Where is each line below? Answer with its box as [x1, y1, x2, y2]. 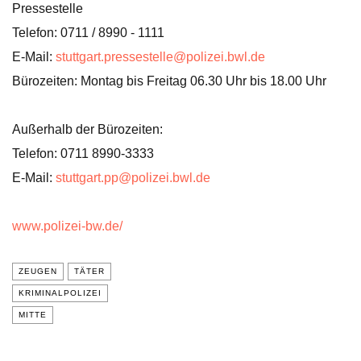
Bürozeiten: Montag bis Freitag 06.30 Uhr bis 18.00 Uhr [12, 74, 326, 88]
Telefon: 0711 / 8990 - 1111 [12, 26, 164, 39]
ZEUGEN [19, 267, 57, 276]
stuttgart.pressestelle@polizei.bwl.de [56, 50, 265, 64]
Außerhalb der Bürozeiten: [12, 122, 163, 136]
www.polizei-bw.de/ [12, 219, 122, 233]
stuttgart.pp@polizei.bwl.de [56, 171, 210, 185]
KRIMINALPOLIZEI [19, 288, 102, 297]
